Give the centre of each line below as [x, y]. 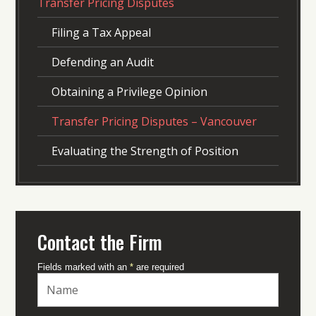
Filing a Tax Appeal [101, 33]
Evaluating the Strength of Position [145, 151]
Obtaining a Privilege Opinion [129, 92]
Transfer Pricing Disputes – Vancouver [154, 122]
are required [158, 267]
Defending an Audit [102, 62]
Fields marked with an [83, 267]
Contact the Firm [99, 242]
